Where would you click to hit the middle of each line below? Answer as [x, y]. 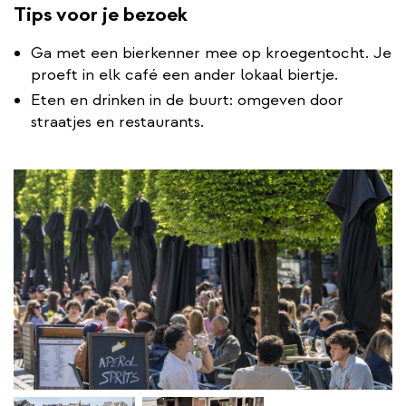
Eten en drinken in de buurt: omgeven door [187, 101]
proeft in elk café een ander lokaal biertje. [184, 75]
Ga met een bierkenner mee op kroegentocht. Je [211, 53]
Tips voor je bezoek [101, 15]
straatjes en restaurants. [117, 122]
